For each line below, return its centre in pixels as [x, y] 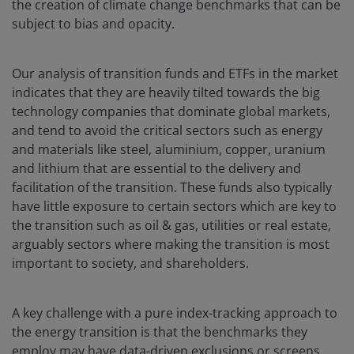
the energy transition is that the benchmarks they [160, 332]
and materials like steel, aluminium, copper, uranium [169, 150]
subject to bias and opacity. [93, 24]
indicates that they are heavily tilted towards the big [166, 93]
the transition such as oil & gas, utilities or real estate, [171, 226]
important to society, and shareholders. [130, 264]
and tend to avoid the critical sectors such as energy [167, 131]
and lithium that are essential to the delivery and [156, 169]
